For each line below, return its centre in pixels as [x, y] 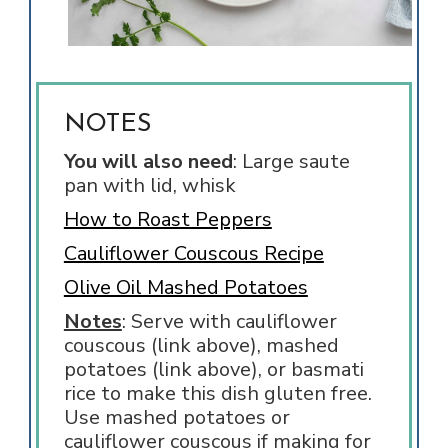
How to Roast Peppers [167, 219]
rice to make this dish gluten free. [217, 393]
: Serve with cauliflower [229, 321]
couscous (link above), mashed [201, 345]
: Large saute [291, 161]
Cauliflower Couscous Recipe [193, 253]
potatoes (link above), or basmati [213, 369]
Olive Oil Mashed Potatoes [185, 287]
